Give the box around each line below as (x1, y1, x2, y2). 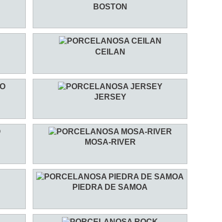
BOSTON (93, 2, 127, 11)
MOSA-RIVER (84, 138, 136, 147)
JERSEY (94, 92, 126, 101)
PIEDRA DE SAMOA (72, 183, 148, 192)
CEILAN (95, 47, 125, 56)
